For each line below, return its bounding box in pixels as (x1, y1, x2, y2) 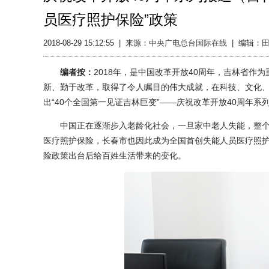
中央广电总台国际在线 (149, 38, 227, 47)
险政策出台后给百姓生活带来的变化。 (43, 151, 186, 160)
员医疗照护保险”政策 (43, 11, 178, 28)
